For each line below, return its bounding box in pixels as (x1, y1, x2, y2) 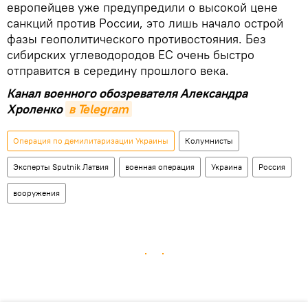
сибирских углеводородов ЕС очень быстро (7, 46, 254, 63)
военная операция (125, 161, 195, 172)
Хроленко (7, 100, 65, 117)
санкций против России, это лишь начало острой (7, 14, 283, 31)
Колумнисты (185, 135, 233, 146)
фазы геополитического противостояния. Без (7, 30, 266, 47)
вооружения (13, 187, 60, 198)
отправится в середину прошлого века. (7, 62, 229, 78)
